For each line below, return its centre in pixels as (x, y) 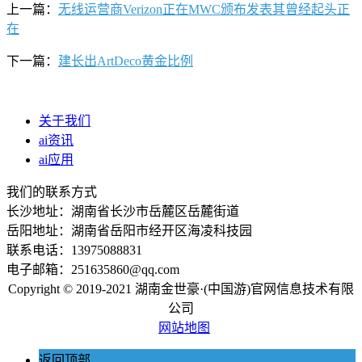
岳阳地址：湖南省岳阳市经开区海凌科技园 (129, 230)
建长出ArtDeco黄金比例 (126, 61)
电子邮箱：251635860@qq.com (93, 269)
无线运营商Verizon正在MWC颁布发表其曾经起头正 (204, 9)
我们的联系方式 (52, 192)
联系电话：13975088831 (74, 250)
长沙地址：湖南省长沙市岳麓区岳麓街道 (123, 211)
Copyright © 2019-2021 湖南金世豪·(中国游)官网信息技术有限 (181, 288)
